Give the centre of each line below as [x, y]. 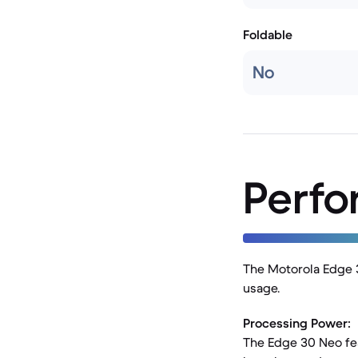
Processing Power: [297, 323]
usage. [261, 288]
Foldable [268, 34]
